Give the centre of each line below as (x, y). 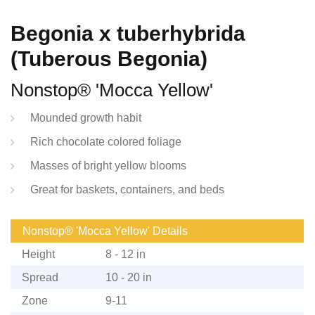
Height (38, 254)
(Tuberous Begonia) (109, 58)
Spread (40, 277)
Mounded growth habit (86, 117)
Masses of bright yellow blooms (108, 165)
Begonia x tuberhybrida (128, 33)
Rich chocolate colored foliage (106, 141)
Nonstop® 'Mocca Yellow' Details (105, 231)
